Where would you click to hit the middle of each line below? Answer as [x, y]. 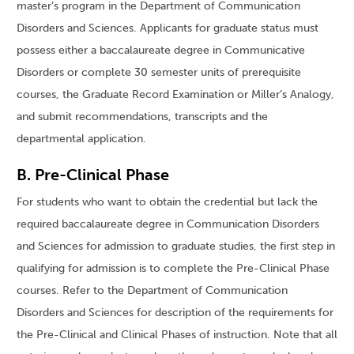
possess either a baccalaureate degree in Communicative [161, 51]
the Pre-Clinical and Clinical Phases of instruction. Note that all [177, 335]
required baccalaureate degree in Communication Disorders [168, 224]
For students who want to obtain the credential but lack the [167, 202]
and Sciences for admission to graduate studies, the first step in [176, 247]
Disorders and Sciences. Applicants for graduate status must [168, 28]
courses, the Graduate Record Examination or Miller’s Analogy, [175, 95]
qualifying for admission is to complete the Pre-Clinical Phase [173, 269]
